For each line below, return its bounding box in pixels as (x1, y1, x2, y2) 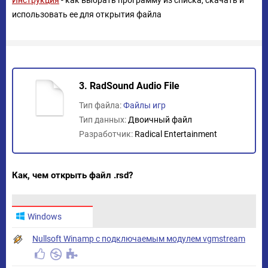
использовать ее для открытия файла (12, 10, 162, 19)
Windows (28, 212, 62, 221)
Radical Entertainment (135, 129, 217, 139)
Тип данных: (79, 115, 128, 124)
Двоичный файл (128, 115, 192, 124)
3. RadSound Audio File (79, 80, 179, 92)
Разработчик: (79, 129, 135, 139)
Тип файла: (79, 100, 123, 110)
